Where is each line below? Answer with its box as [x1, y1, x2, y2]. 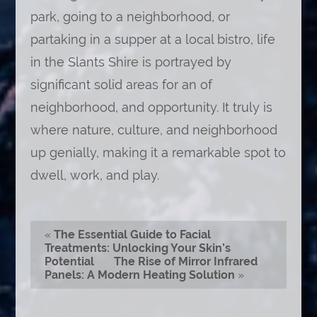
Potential [44, 255, 94, 268]
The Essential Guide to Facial [53, 228, 211, 241]
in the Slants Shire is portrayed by [30, 54, 231, 69]
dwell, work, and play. [30, 168, 159, 183]
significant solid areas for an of [30, 77, 212, 92]
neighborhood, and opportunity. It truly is [30, 100, 272, 115]
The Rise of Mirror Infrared [113, 255, 258, 268]
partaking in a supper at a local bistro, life [30, 32, 275, 47]
